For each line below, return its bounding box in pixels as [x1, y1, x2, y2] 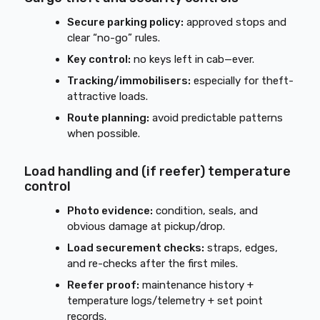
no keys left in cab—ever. [131, 53, 255, 66]
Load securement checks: [67, 241, 205, 254]
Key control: [67, 53, 131, 66]
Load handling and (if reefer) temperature [24, 164, 291, 179]
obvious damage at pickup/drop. [67, 220, 226, 233]
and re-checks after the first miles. [67, 257, 239, 270]
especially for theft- [191, 74, 294, 87]
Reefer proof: [67, 279, 140, 291]
